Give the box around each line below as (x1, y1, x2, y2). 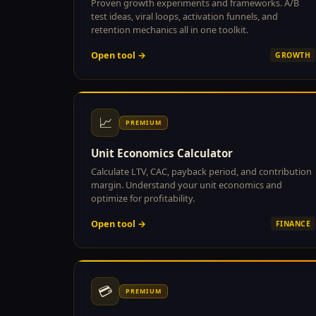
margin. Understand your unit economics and (91, 178, 282, 191)
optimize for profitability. (91, 191, 195, 205)
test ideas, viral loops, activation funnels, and (91, 9, 278, 23)
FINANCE (275, 218, 310, 229)
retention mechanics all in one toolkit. (91, 23, 248, 36)
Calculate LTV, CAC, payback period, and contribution (91, 164, 312, 178)
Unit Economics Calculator (91, 145, 233, 160)
